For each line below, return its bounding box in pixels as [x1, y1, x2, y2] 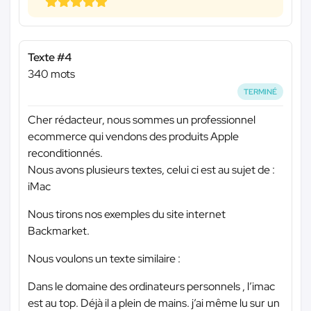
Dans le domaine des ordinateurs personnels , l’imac [28, 279, 275, 294]
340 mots [28, 66, 75, 81]
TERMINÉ [244, 86, 278, 96]
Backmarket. [28, 224, 90, 239]
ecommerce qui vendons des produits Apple [28, 129, 239, 144]
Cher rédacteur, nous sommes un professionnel [28, 112, 255, 128]
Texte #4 [28, 49, 72, 65]
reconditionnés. [28, 146, 103, 161]
